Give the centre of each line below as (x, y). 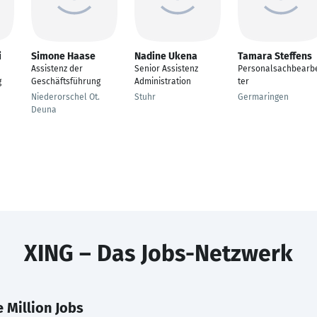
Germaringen (263, 97)
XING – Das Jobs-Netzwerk (158, 253)
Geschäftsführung (66, 81)
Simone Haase (63, 56)
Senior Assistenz (166, 69)
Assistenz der (57, 69)
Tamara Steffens (275, 56)
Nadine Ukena (166, 56)
